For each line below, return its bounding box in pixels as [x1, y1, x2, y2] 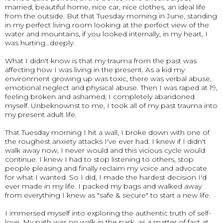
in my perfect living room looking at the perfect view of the [5, 20, 209, 29]
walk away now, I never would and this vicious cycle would [5, 146, 205, 155]
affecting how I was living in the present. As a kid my [5, 65, 185, 74]
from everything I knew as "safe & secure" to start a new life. [5, 191, 211, 200]
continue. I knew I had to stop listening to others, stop [5, 155, 194, 164]
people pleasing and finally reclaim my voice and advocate [5, 164, 207, 173]
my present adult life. [5, 110, 77, 119]
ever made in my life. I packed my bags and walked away [5, 182, 202, 191]
